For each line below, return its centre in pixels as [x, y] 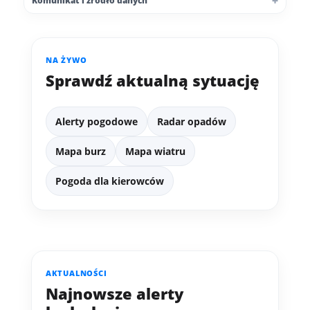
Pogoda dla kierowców [109, 181]
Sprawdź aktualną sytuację [152, 81]
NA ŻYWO [66, 60]
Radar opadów [191, 122]
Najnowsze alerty [114, 294]
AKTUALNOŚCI [76, 273]
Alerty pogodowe [96, 122]
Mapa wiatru [155, 152]
